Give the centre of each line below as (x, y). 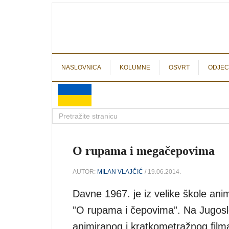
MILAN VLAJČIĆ (120, 171)
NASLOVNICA (81, 67)
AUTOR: (85, 171)
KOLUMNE (135, 67)
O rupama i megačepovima (144, 151)
